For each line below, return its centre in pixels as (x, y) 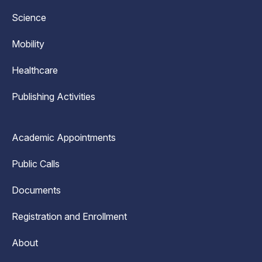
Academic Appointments (64, 137)
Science (29, 18)
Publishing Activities (54, 96)
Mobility (28, 44)
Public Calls (36, 164)
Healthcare (35, 70)
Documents (36, 190)
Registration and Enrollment (69, 216)
